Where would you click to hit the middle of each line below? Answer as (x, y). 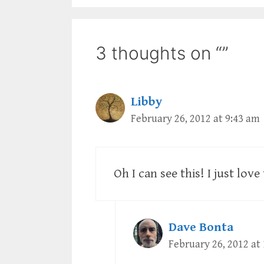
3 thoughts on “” (162, 53)
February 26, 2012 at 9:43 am (195, 119)
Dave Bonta (201, 227)
